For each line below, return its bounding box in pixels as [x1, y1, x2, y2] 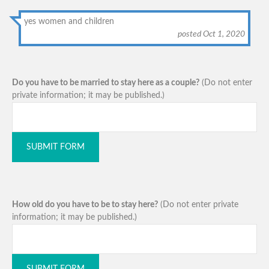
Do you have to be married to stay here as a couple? [12, 78, 199, 87]
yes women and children [24, 17, 115, 26]
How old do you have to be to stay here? [12, 200, 158, 209]
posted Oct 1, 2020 [177, 29, 245, 38]
